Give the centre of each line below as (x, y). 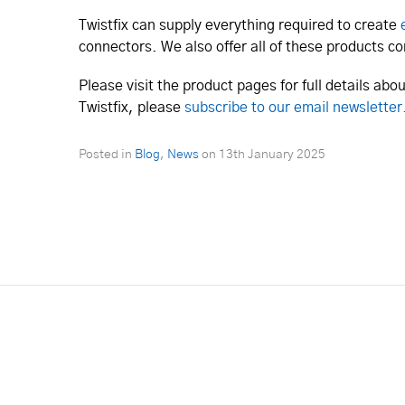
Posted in (107, 155)
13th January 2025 (272, 155)
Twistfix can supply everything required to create (240, 26)
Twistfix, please (132, 108)
